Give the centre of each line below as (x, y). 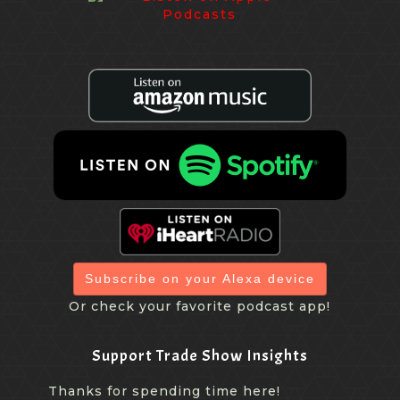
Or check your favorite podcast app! (200, 307)
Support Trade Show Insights (200, 356)
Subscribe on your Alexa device (200, 279)
